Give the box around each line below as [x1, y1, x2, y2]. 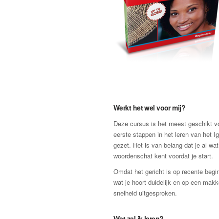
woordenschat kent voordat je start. [113, 151, 213, 160]
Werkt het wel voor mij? [113, 103, 186, 112]
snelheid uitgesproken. [113, 188, 177, 197]
